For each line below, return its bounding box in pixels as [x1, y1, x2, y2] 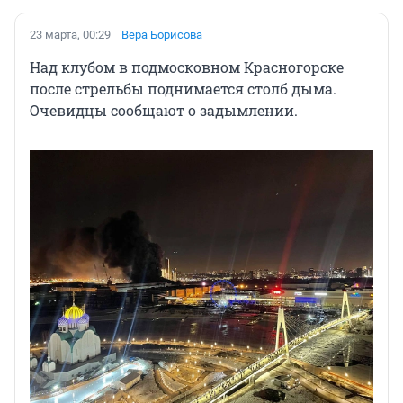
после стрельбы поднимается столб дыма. [30, 78, 336, 98]
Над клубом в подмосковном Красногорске [30, 57, 344, 76]
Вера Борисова [121, 27, 202, 41]
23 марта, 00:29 [30, 27, 111, 41]
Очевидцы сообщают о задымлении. [30, 100, 298, 120]
